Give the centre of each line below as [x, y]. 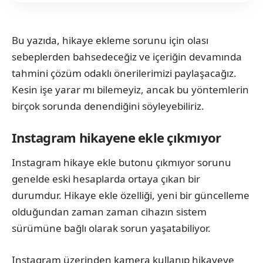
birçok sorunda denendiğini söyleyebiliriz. [108, 106]
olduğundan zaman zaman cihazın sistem [109, 212]
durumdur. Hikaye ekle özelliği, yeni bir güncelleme [131, 195]
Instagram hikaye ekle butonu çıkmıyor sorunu [122, 163]
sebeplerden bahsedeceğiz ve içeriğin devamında [127, 56]
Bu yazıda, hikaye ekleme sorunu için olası [110, 40]
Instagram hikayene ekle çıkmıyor [117, 137]
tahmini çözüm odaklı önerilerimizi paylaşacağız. [124, 73]
